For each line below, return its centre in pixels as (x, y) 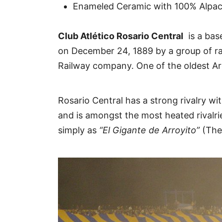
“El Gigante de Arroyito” (149, 130)
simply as (79, 130)
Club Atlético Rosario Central (121, 36)
